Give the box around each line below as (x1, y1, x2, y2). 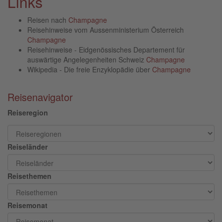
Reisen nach (27, 14, 68, 25)
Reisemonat (7, 200, 48, 210)
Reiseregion (7, 107, 48, 117)
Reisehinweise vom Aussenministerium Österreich (27, 24, 184, 35)
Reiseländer (7, 141, 48, 152)
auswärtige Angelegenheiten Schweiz (27, 54, 146, 64)
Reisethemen (7, 170, 52, 181)
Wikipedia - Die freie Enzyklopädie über (27, 64, 152, 74)
